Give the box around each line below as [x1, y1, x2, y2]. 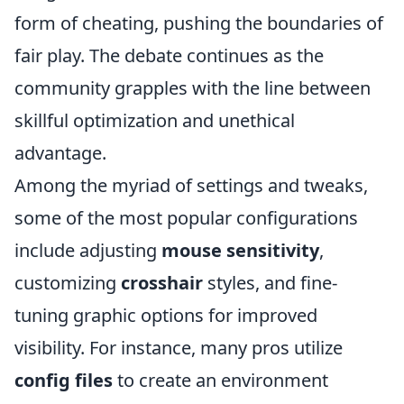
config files [14, 368, 113, 392]
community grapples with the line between [14, 76, 371, 100]
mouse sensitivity [161, 238, 319, 262]
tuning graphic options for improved [14, 303, 317, 327]
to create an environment [113, 368, 328, 392]
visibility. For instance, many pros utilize [14, 335, 343, 360]
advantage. [14, 141, 106, 165]
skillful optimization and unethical [14, 108, 295, 133]
